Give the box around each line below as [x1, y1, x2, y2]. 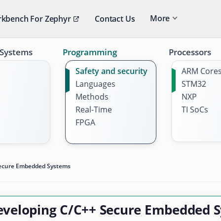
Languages [75, 78, 115, 89]
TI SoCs [181, 104, 208, 115]
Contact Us [95, 13, 135, 24]
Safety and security [75, 66, 147, 76]
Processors [168, 46, 211, 58]
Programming [62, 46, 117, 58]
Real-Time [75, 104, 112, 115]
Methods [75, 91, 109, 102]
